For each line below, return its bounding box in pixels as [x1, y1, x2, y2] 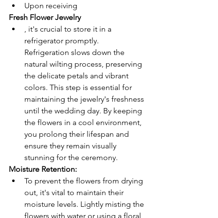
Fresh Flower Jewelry [9, 13, 81, 22]
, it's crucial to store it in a [24, 24, 113, 34]
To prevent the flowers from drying [24, 176, 145, 185]
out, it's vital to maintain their [24, 188, 126, 197]
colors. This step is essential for [24, 83, 134, 92]
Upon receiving [24, 1, 79, 10]
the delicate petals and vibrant [24, 71, 130, 80]
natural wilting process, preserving [24, 59, 144, 69]
